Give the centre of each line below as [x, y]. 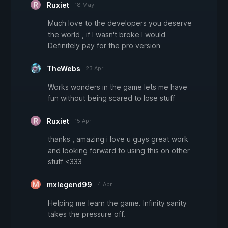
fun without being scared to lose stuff [111, 98]
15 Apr [83, 121]
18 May [84, 5]
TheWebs [64, 69]
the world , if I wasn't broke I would [107, 35]
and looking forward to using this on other [119, 151]
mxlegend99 [69, 185]
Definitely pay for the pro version [104, 46]
